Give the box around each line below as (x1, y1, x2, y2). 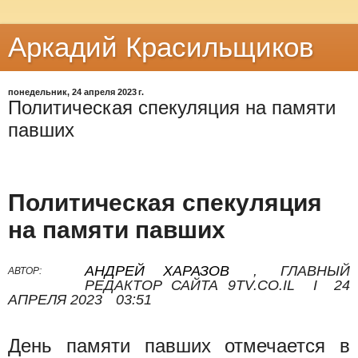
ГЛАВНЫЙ (280, 262, 351, 279)
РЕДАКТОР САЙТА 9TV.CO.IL (85, 276, 295, 293)
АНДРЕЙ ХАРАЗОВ (85, 262, 229, 279)
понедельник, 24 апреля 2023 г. (8, 87, 144, 97)
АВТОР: (8, 265, 42, 276)
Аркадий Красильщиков (8, 32, 314, 62)
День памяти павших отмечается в (8, 334, 350, 356)
